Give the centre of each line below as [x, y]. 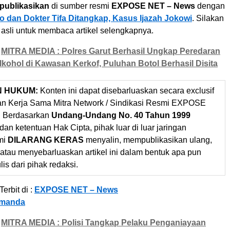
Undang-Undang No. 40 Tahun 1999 [121, 115]
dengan [210, 6]
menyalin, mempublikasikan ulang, [148, 140]
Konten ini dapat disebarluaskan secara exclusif [126, 91]
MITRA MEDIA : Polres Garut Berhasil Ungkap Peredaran [111, 51]
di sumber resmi [80, 6]
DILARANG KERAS [46, 140]
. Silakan [208, 18]
